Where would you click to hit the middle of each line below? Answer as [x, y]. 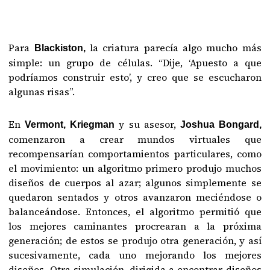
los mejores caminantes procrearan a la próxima [135, 226]
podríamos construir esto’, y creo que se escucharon [135, 77]
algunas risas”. [42, 92]
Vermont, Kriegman [70, 125]
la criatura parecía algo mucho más [175, 48]
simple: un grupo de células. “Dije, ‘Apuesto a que [135, 63]
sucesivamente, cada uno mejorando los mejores [135, 255]
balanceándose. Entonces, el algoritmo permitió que [135, 212]
